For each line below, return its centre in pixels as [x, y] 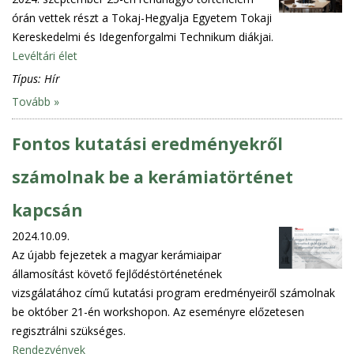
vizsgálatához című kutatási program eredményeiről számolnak [173, 292]
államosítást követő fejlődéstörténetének [117, 273]
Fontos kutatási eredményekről [147, 143]
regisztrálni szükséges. [69, 330]
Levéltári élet [45, 55]
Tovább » [36, 101]
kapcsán [47, 210]
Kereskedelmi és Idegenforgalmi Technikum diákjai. [143, 36]
